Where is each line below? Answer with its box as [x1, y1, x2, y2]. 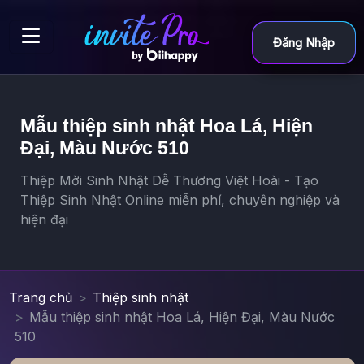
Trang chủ [8, 288, 72, 305]
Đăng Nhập [272, 34, 335, 50]
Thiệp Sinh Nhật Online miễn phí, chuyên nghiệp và [19, 191, 340, 208]
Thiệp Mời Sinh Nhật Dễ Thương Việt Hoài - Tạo [19, 171, 318, 188]
